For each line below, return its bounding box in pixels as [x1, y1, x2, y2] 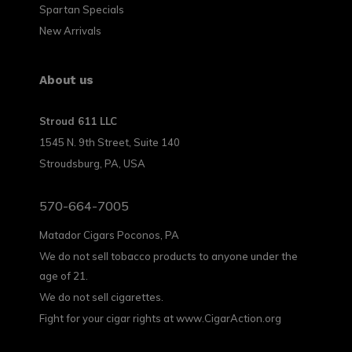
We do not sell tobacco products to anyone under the [39, 249, 298, 262]
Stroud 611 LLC [39, 114, 117, 127]
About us [39, 72, 93, 87]
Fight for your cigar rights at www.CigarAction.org [39, 311, 281, 324]
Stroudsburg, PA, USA [39, 156, 145, 170]
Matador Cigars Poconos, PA [39, 228, 179, 241]
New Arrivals [39, 24, 101, 37]
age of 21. [39, 269, 88, 282]
